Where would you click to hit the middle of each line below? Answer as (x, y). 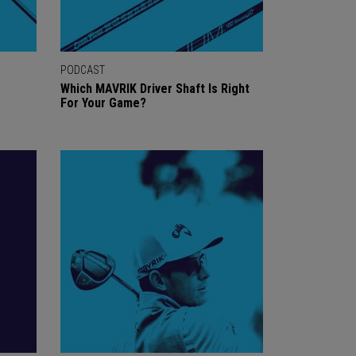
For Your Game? (103, 103)
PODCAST (83, 70)
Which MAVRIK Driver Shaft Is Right (155, 89)
